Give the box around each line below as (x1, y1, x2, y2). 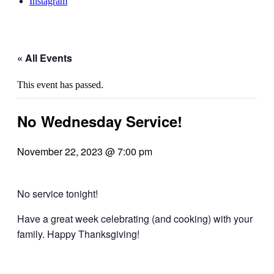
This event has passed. (17, 80, 103, 90)
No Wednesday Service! (17, 111, 182, 131)
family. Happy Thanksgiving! (17, 227, 139, 242)
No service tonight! (17, 187, 98, 201)
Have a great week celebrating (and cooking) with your (17, 212, 253, 226)
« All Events (17, 51, 72, 65)
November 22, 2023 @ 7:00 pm (17, 144, 152, 159)
